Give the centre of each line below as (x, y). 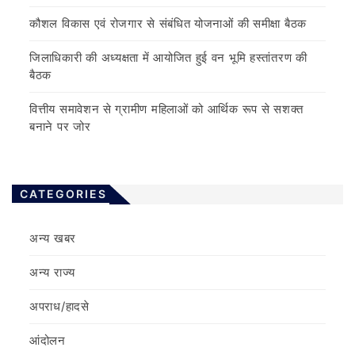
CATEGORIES (63, 193)
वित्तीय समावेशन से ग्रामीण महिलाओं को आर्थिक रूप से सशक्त (166, 109)
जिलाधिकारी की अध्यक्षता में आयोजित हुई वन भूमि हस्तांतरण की (168, 57)
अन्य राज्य (52, 272)
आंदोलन (48, 340)
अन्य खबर (53, 238)
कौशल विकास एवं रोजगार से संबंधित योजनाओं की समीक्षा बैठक (168, 23)
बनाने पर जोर (60, 126)
